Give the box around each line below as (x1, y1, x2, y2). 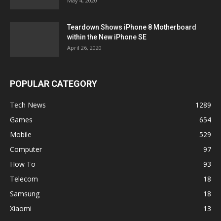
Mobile (10, 129, 32, 139)
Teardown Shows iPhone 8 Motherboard (67, 23, 196, 31)
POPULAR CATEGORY (10, 78, 97, 89)
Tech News (10, 100, 46, 110)
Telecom (10, 174, 38, 184)
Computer (10, 144, 42, 154)
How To (10, 159, 36, 169)
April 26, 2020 (67, 43, 102, 51)
